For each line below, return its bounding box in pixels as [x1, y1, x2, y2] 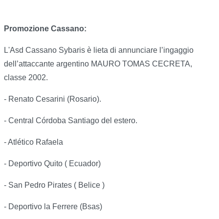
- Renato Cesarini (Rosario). [4, 95, 101, 104]
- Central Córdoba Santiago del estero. [4, 116, 137, 125]
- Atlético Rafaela [4, 138, 63, 147]
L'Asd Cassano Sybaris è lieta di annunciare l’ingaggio [4, 46, 194, 55]
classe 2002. [4, 73, 48, 82]
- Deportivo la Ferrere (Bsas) [4, 202, 102, 211]
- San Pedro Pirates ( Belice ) [4, 181, 105, 190]
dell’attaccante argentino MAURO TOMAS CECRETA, [4, 60, 192, 68]
